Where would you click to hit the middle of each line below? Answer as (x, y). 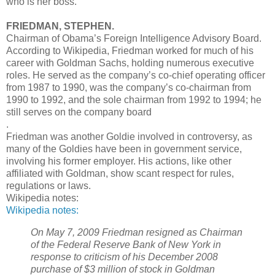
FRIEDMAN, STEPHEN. (60, 26)
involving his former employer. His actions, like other (119, 161)
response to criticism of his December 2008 (124, 257)
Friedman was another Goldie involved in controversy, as (129, 137)
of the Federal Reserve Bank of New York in (126, 244)
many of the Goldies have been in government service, (124, 149)
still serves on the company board (79, 112)
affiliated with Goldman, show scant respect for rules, (120, 174)
